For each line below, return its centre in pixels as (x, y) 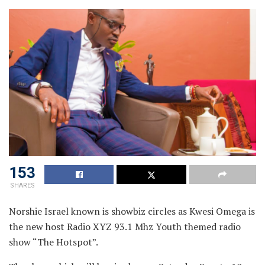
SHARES (22, 186)
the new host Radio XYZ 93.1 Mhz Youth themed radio (125, 227)
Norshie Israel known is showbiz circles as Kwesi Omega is (132, 211)
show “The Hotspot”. (54, 242)
